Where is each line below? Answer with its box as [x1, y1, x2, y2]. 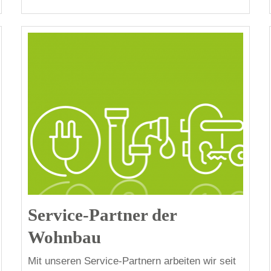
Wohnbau [27, 227, 101, 247]
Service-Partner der [27, 204, 177, 224]
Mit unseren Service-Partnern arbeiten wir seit [27, 255, 236, 267]
